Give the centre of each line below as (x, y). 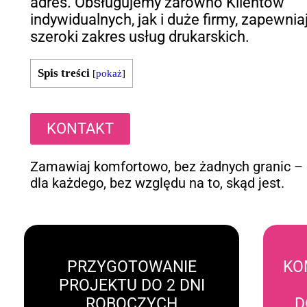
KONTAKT (81, 129)
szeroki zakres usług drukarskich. (140, 37)
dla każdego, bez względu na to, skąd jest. (158, 183)
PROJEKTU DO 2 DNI (132, 285)
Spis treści (64, 73)
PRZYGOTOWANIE (132, 267)
